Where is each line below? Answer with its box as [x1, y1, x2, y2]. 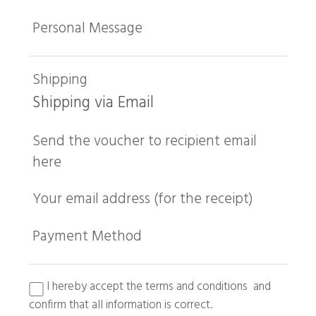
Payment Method [32, 225, 142, 249]
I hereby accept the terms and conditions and [43, 277, 271, 297]
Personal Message [32, 17, 142, 41]
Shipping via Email [32, 90, 154, 116]
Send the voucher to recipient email [32, 129, 257, 153]
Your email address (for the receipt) [32, 188, 253, 212]
